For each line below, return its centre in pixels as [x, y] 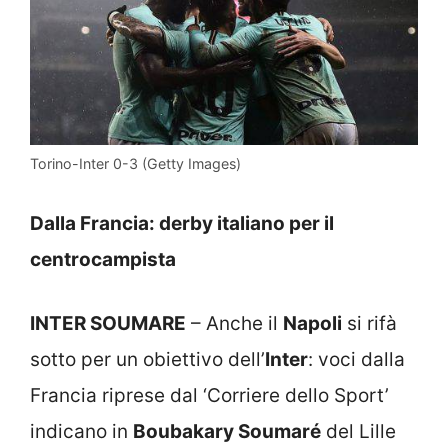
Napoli [312, 324]
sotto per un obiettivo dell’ [147, 360]
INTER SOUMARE [108, 324]
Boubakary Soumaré [227, 432]
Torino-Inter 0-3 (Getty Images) [135, 164]
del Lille [358, 432]
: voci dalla [356, 360]
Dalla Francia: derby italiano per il [182, 223]
